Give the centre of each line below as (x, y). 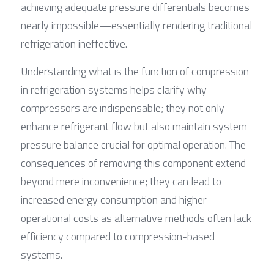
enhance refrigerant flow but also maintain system (134, 126)
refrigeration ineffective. (74, 43)
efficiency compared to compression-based (118, 236)
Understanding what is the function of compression (135, 71)
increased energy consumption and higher (114, 199)
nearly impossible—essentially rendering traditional (136, 25)
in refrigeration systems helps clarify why (114, 89)
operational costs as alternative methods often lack (136, 218)
